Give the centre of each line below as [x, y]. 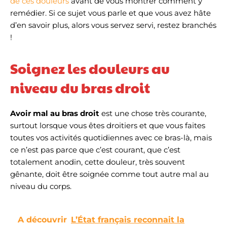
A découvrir [42, 220]
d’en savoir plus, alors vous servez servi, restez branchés [113, 25]
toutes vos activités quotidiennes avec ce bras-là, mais [111, 138]
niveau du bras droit [80, 88]
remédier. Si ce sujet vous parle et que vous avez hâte [110, 13]
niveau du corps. [41, 186]
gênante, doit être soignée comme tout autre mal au [109, 174]
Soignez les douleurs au [90, 68]
